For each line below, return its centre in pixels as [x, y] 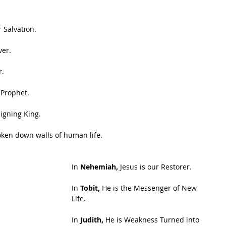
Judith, [92, 220]
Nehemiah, [100, 167]
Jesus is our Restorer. [156, 167]
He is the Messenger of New [149, 188]
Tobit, [90, 188]
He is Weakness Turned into [152, 220]
